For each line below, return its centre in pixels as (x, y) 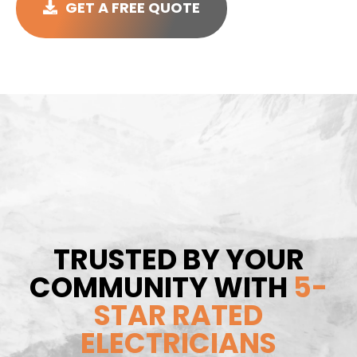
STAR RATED (178, 316)
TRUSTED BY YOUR (178, 260)
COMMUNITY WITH (161, 288)
